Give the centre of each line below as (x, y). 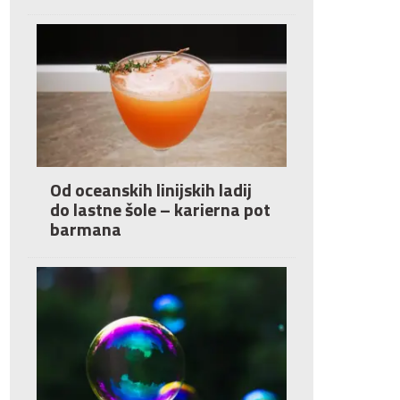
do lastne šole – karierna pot (160, 209)
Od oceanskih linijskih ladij (151, 190)
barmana (86, 229)
